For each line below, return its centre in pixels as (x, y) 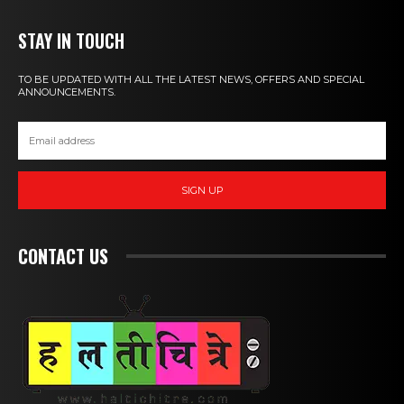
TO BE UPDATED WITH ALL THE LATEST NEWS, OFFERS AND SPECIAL (191, 80)
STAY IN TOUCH (71, 41)
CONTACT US (63, 257)
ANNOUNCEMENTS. (67, 92)
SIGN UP (202, 190)
